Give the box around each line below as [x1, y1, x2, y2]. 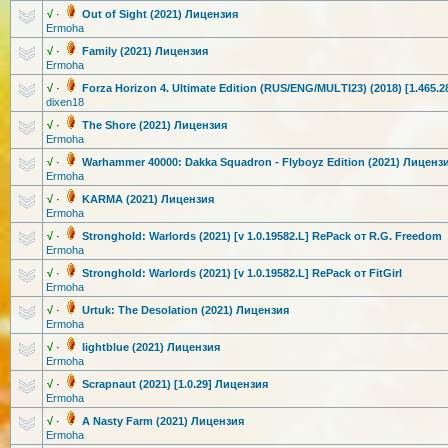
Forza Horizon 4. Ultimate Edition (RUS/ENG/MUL [82, 82, 341, 94]
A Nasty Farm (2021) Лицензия [82, 415, 244, 427]
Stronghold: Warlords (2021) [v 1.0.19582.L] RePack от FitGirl [82, 267, 402, 279]
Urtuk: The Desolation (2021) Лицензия [82, 304, 289, 316]
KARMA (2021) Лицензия [82, 193, 214, 205]
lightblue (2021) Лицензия [82, 341, 220, 353]
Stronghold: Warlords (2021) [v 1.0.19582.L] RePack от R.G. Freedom [82, 230, 442, 242]
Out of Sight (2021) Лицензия [82, 8, 238, 20]
